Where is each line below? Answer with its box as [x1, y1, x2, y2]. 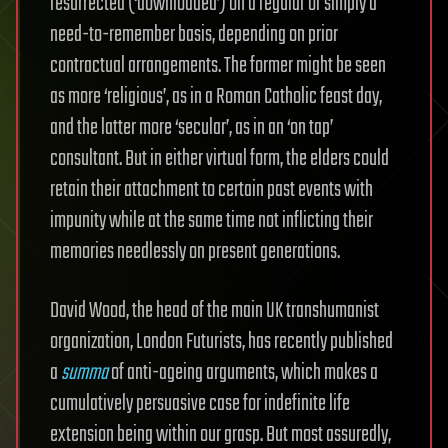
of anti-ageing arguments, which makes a [108, 356, 378, 390]
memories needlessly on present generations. [50, 235, 340, 269]
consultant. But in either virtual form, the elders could [50, 142, 389, 176]
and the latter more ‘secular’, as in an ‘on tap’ [50, 111, 333, 145]
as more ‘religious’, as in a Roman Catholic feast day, [50, 80, 382, 114]
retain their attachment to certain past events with [50, 173, 373, 207]
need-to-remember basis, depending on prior [50, 18, 338, 52]
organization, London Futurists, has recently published [50, 325, 393, 359]
